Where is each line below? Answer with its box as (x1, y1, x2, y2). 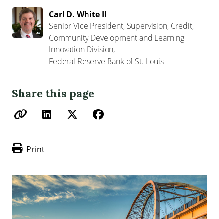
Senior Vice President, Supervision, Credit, (49, 21, 194, 31)
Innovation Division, (49, 44, 115, 55)
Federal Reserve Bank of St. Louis (49, 56, 164, 66)
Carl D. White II (49, 9, 107, 20)
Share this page (12, 87, 94, 100)
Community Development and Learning (49, 32, 184, 43)
